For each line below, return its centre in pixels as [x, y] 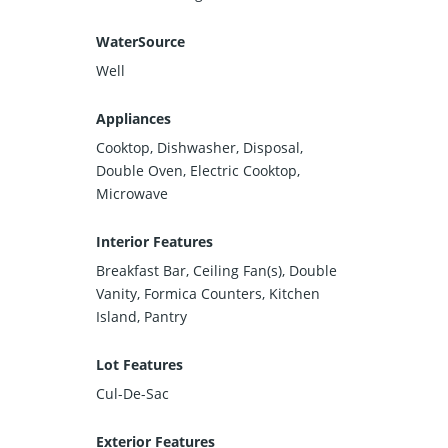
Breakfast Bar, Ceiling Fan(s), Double [216, 270]
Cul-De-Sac [132, 393]
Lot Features [139, 364]
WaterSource [140, 41]
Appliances [133, 118]
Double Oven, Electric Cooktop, [198, 170]
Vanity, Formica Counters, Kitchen [208, 293]
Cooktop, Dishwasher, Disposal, [199, 147]
